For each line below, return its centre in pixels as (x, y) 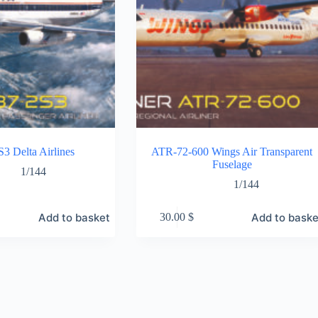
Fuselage (232, 164)
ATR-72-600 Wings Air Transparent (232, 151)
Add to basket (74, 217)
